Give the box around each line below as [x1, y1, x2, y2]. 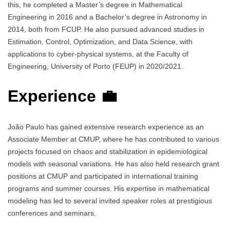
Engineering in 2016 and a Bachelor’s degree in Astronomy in [8, 12, 207, 21]
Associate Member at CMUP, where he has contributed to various [8, 135, 219, 143]
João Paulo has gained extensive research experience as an [8, 122, 204, 131]
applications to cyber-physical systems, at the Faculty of [8, 49, 188, 58]
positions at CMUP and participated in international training [8, 171, 198, 180]
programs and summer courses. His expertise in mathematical [8, 184, 209, 193]
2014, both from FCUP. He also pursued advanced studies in [8, 25, 204, 33]
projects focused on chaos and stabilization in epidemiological [8, 147, 207, 156]
